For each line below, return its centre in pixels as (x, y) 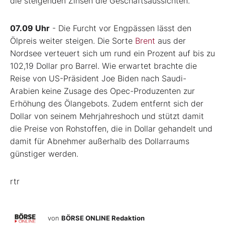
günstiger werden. (44, 154)
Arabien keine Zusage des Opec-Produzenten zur (102, 91)
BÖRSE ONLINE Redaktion (103, 218)
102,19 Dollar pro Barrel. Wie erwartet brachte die (103, 66)
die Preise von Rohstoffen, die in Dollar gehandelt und (111, 129)
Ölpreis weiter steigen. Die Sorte (73, 41)
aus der (171, 41)
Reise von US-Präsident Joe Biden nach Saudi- (98, 79)
